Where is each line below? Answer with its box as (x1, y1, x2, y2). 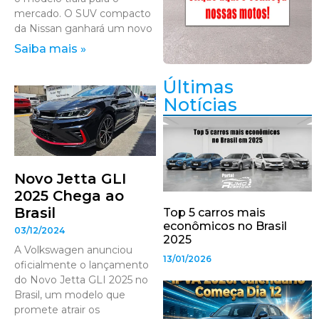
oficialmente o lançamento (14, 258, 149, 272)
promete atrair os (14, 303, 100, 317)
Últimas (163, 76, 234, 98)
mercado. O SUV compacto (14, 6, 151, 20)
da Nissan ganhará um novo (14, 21, 152, 35)
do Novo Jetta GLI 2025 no (14, 273, 148, 287)
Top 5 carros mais (163, 205, 266, 219)
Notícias (163, 94, 238, 116)
